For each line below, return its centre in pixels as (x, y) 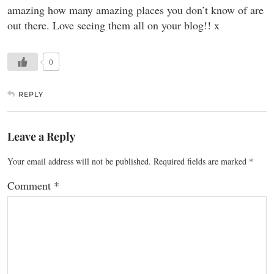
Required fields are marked (201, 161)
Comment (31, 185)
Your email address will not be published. (79, 161)
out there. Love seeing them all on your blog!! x (113, 25)
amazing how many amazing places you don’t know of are (135, 9)
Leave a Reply (41, 136)
